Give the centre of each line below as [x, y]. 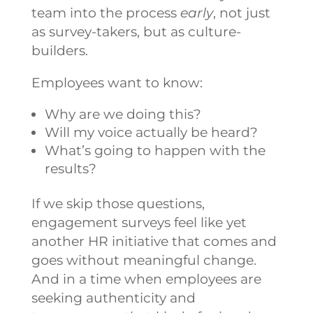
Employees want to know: [117, 82]
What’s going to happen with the [155, 150]
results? [70, 168]
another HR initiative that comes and [154, 241]
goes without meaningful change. [144, 260]
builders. [59, 50]
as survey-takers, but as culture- [136, 31]
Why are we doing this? [123, 114]
